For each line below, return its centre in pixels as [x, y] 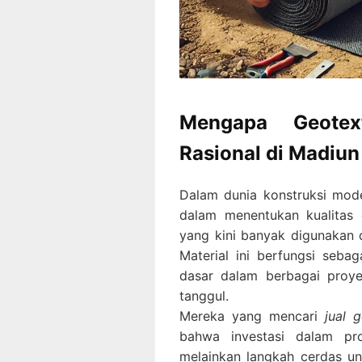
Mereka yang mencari [252, 316]
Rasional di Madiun [269, 153]
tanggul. [204, 295]
